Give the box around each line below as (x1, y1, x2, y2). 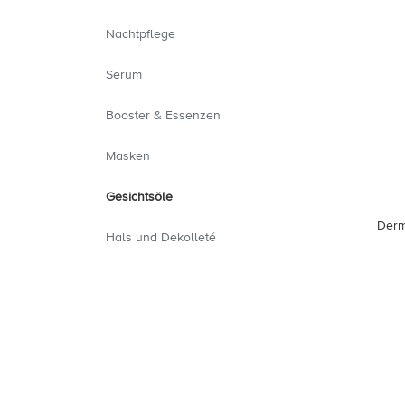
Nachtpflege (106, 25, 175, 42)
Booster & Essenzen (106, 107, 221, 123)
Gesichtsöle (106, 188, 173, 204)
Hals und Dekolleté (106, 229, 216, 245)
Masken (106, 147, 150, 164)
